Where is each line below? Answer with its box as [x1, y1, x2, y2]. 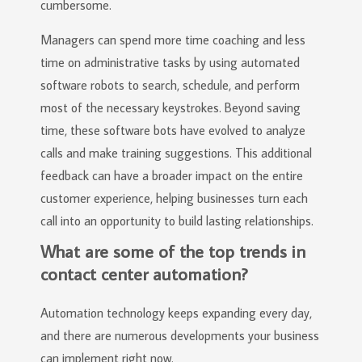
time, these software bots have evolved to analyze [40, 122, 305, 138]
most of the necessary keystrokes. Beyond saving [40, 99, 301, 116]
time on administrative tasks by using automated [40, 54, 300, 70]
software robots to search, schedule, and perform [40, 77, 300, 93]
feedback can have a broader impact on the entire [40, 167, 303, 183]
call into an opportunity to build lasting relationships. [40, 213, 314, 229]
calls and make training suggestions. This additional [40, 145, 312, 161]
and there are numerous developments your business [40, 327, 319, 343]
